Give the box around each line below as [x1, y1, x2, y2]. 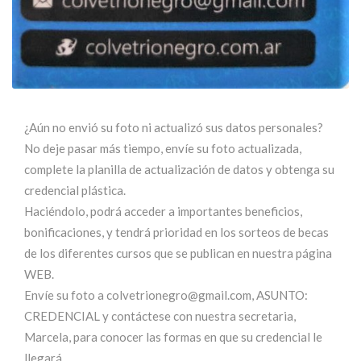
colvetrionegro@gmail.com [106, 288, 251, 303]
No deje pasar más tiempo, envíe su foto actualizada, [24, 141, 301, 156]
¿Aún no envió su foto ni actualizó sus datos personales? [24, 120, 323, 135]
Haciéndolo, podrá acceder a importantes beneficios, [24, 204, 302, 219]
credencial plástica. [24, 183, 126, 198]
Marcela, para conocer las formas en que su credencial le [24, 330, 322, 345]
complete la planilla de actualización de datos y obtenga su [24, 162, 334, 177]
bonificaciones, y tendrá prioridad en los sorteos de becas [24, 225, 329, 240]
